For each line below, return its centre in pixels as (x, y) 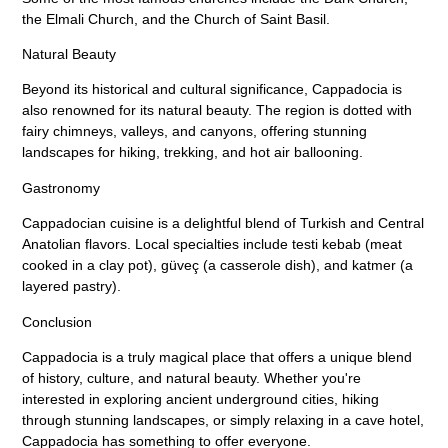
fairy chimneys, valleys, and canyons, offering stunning (195, 131)
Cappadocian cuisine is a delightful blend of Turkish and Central (223, 223)
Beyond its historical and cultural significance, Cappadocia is (212, 89)
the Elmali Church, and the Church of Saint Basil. (176, 18)
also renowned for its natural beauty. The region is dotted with (217, 110)
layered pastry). (72, 286)
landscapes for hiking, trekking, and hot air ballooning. (193, 152)
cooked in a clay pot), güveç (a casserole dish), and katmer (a (218, 265)
